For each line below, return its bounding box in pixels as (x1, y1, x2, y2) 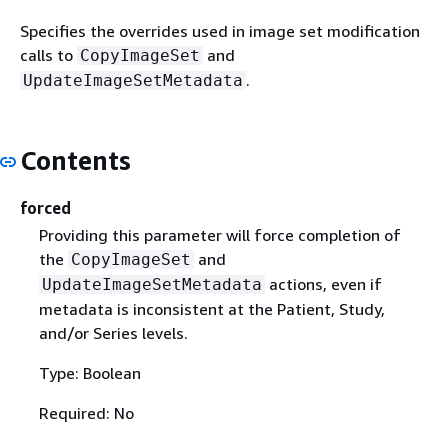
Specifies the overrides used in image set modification (20, 21, 420, 41)
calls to (20, 45, 77, 65)
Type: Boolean (38, 362, 141, 383)
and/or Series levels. (38, 322, 188, 343)
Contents (20, 145, 131, 176)
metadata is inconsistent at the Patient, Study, (38, 298, 385, 319)
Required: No (38, 402, 134, 423)
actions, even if (264, 273, 382, 294)
